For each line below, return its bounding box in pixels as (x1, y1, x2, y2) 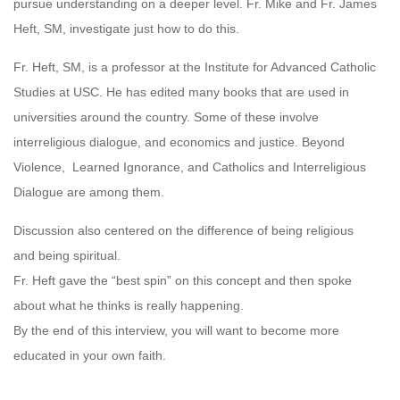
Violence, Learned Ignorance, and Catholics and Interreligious (13, 160, 366, 175)
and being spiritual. (13, 248, 121, 263)
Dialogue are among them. (13, 185, 164, 200)
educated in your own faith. (13, 348, 166, 363)
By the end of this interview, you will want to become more (13, 323, 339, 338)
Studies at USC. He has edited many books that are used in (13, 85, 349, 100)
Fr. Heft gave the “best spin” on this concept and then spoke (13, 273, 352, 288)
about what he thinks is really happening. (13, 298, 244, 313)
